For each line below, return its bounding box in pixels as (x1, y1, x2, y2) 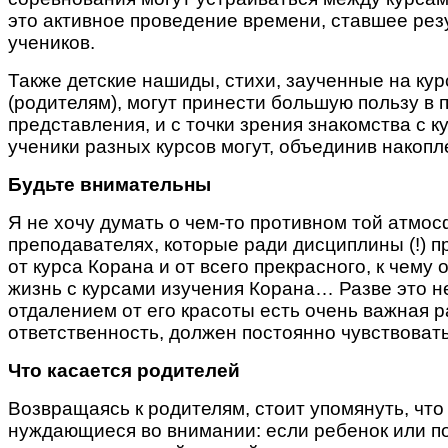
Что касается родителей (8, 359, 240, 381)
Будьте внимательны (8, 173, 211, 195)
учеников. (8, 31, 100, 53)
